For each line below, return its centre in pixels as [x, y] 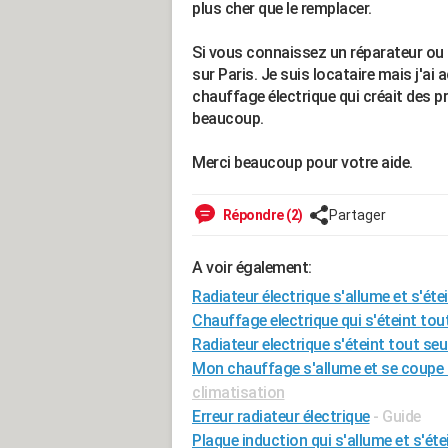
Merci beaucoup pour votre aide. [302, 162]
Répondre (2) [261, 215]
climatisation [238, 392]
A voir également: [252, 267]
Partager [357, 215]
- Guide [397, 416]
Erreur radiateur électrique [281, 416]
